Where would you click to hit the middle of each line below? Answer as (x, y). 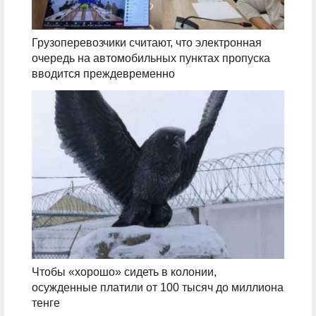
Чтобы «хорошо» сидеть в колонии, (124, 272)
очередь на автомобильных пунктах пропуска (151, 59)
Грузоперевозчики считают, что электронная (146, 43)
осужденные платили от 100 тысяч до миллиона (157, 288)
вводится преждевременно (103, 74)
